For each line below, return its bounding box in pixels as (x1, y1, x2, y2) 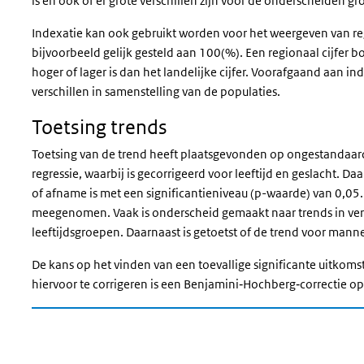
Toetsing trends (32, 115, 167, 138)
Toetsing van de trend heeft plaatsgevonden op (32, 146, 287, 162)
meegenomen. (32, 205, 113, 220)
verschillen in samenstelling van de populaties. (32, 84, 283, 99)
